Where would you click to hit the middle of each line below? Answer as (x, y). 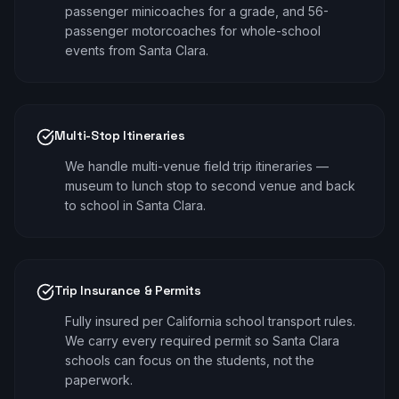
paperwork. (99, 380)
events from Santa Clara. (137, 50)
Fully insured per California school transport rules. (210, 321)
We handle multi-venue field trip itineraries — (197, 166)
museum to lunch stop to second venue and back (210, 186)
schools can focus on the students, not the (190, 360)
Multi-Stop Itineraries (120, 135)
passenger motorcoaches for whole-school (193, 31)
